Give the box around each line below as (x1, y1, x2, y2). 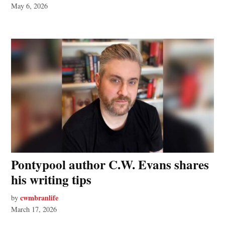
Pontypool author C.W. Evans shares (11, 155, 209, 174)
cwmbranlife (20, 192, 59, 203)
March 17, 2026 (11, 204, 57, 214)
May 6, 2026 (11, 1, 48, 11)
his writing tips (11, 170, 92, 189)
